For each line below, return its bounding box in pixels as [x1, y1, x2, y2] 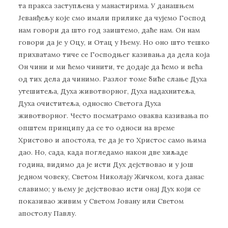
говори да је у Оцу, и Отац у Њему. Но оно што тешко [18, 38, 210, 47]
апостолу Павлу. [18, 209, 76, 218]
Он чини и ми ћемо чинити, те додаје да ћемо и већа [18, 62, 203, 72]
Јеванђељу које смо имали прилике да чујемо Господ [18, 13, 206, 23]
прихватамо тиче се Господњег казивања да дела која [18, 50, 210, 60]
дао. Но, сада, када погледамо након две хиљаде [18, 148, 188, 157]
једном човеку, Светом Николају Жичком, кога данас [18, 172, 204, 182]
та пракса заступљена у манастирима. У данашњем [18, 1, 194, 11]
